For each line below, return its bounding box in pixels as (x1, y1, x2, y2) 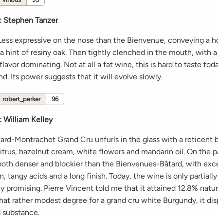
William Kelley (3, 115, 53, 125)
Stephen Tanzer (3, 16, 58, 25)
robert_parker (2, 95, 40, 103)
